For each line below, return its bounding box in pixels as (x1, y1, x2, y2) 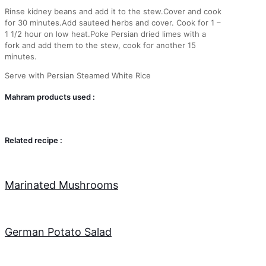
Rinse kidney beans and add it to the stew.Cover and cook (5, 6, 221, 16)
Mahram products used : (5, 91, 95, 102)
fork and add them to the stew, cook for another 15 (5, 40, 196, 50)
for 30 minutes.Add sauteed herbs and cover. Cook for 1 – (5, 17, 221, 27)
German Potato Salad (5, 225, 112, 238)
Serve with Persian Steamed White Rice (5, 70, 151, 80)
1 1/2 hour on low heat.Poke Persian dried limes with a (5, 28, 206, 39)
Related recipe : (5, 135, 62, 145)
